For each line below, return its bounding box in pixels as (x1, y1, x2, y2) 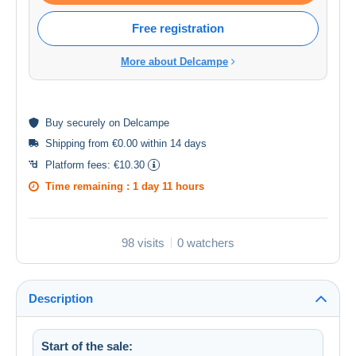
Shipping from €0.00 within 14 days (45, 137, 207, 149)
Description (29, 291, 93, 305)
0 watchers (177, 235, 234, 250)
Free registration (132, 21, 224, 35)
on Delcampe (106, 116, 169, 129)
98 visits (122, 235, 164, 250)
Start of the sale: (41, 339, 133, 353)
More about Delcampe (121, 55, 228, 68)
